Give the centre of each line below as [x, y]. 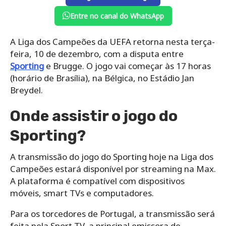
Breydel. [26, 90]
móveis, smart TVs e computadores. [82, 193]
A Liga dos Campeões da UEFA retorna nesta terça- [112, 41]
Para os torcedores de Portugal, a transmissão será [112, 213]
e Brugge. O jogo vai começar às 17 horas [127, 66]
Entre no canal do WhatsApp [117, 16]
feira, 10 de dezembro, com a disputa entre [97, 53]
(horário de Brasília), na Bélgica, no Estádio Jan [102, 78]
